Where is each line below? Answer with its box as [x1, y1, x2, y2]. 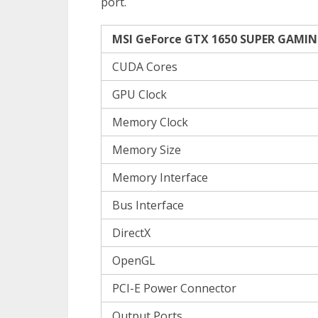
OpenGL [112, 253, 155, 268]
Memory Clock [112, 114, 188, 130]
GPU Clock [112, 87, 167, 102]
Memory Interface [112, 170, 208, 185]
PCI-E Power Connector [112, 280, 236, 296]
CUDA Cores [112, 59, 177, 75]
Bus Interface [112, 197, 184, 213]
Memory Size [112, 142, 181, 158]
